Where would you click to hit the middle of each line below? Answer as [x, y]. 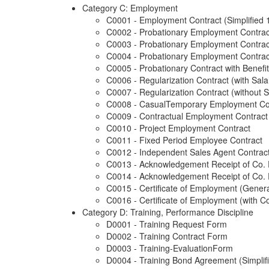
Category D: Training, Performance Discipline [168, 212]
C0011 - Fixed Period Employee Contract [184, 140]
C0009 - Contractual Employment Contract [187, 116]
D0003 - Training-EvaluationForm [170, 248]
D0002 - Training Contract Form [167, 236]
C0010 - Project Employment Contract [178, 128]
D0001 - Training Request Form [167, 224]
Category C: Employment [130, 8]
